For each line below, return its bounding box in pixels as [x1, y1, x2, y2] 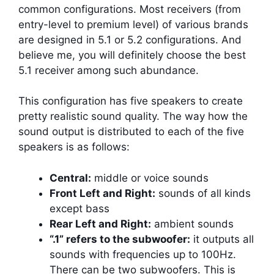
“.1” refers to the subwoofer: [50, 232, 190, 245]
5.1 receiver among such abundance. [18, 64, 199, 76]
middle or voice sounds [91, 171, 209, 184]
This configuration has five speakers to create [18, 95, 243, 108]
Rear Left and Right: [50, 217, 151, 230]
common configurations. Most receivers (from [18, 2, 241, 15]
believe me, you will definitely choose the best [18, 48, 246, 61]
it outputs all [190, 232, 254, 245]
